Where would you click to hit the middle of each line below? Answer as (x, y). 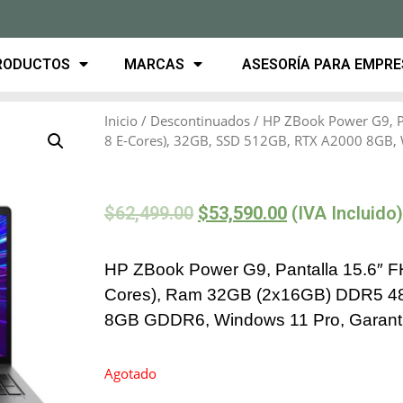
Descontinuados (200, 120)
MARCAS (155, 64)
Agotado (130, 374)
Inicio (121, 120)
